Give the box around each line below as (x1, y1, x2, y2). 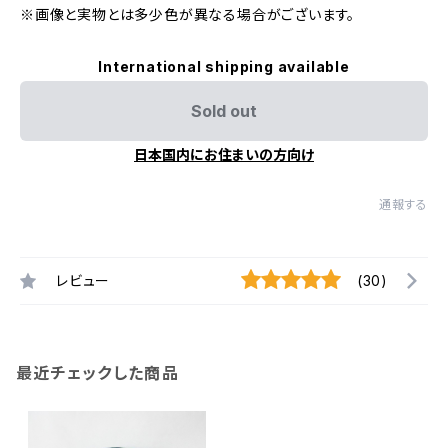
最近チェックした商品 (16, 363, 179, 383)
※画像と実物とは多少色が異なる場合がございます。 (20, 6, 356, 23)
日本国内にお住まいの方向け (134, 146, 314, 163)
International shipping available (98, 58, 350, 75)
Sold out (191, 101, 257, 121)
